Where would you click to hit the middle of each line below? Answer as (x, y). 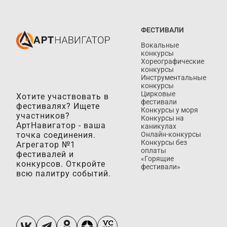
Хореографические (173, 62)
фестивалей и (45, 155)
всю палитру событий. (64, 174)
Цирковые (158, 94)
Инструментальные (174, 78)
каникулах (159, 126)
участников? (43, 116)
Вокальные (160, 45)
